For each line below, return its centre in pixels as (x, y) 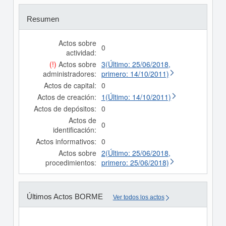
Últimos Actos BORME (65, 196)
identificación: (74, 130)
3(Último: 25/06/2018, (136, 64)
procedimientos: (71, 162)
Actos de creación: (67, 97)
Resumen (43, 19)
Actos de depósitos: (65, 108)
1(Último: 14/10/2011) (136, 97)
